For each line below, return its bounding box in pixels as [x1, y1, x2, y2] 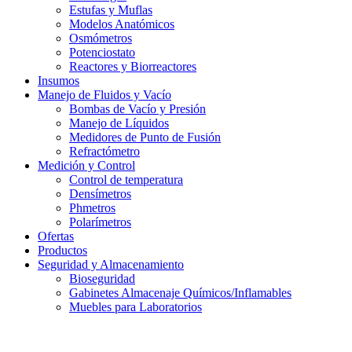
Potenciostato [69, 46, 135, 60]
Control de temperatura [69, 173, 183, 187]
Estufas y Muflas [69, 3, 152, 17]
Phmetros [69, 201, 115, 215]
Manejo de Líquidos [69, 116, 169, 130]
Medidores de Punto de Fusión [69, 130, 221, 145]
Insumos [38, 74, 79, 88]
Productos [38, 244, 87, 258]
